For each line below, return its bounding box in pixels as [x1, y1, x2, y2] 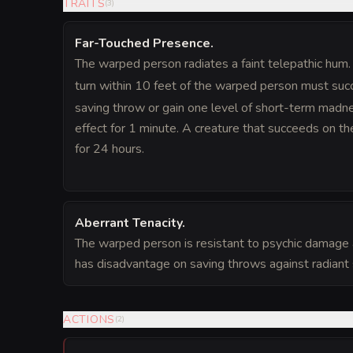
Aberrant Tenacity [75, 214, 182, 232]
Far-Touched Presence [75, 35, 210, 53]
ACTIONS [63, 312, 115, 328]
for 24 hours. [75, 140, 144, 158]
